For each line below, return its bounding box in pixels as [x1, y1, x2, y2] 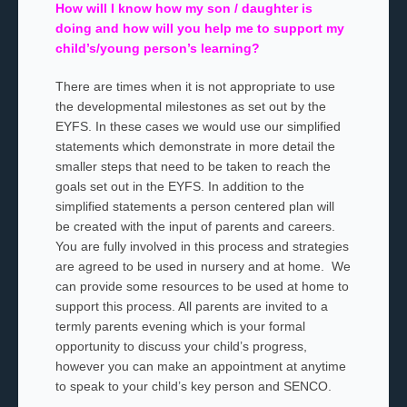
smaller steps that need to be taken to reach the [55, 159, 331, 174]
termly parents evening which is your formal [55, 319, 305, 333]
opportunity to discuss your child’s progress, [55, 339, 307, 353]
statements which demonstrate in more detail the [55, 139, 335, 154]
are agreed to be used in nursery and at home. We [55, 259, 351, 273]
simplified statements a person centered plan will [55, 199, 334, 213]
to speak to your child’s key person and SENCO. [55, 379, 332, 393]
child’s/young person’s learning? [55, 41, 260, 55]
